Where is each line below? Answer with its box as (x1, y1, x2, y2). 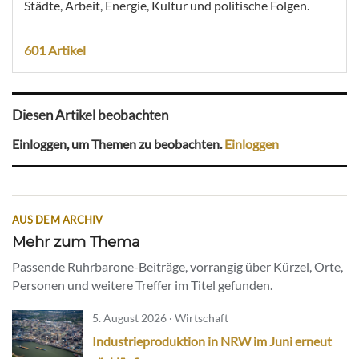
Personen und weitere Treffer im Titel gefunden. (12, 277, 272, 293)
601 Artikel (24, 42, 86, 58)
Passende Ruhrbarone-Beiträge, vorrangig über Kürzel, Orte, (12, 259, 343, 275)
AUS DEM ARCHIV (12, 213, 103, 227)
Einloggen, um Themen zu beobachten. (12, 135, 224, 151)
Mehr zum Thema (12, 232, 140, 252)
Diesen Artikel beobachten (12, 107, 168, 124)
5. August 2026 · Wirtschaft (92, 311, 228, 325)
